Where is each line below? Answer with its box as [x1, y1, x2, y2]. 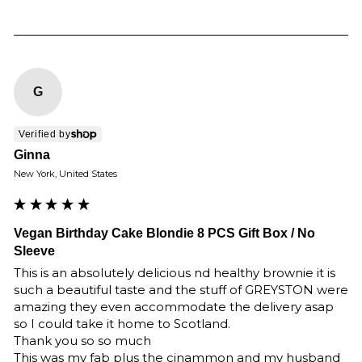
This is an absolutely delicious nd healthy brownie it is [14, 265, 335, 281]
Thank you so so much [14, 333, 154, 349]
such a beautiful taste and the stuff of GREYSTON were [14, 282, 348, 298]
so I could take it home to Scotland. [14, 316, 230, 332]
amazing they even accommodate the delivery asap [14, 299, 334, 315]
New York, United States [14, 168, 117, 180]
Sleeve [14, 244, 55, 259]
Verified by [19, 128, 71, 141]
